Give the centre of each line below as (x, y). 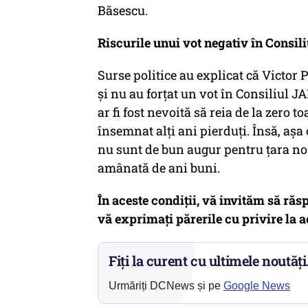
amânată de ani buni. (159, 168)
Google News (257, 286)
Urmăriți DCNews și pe (166, 286)
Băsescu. (123, 10)
